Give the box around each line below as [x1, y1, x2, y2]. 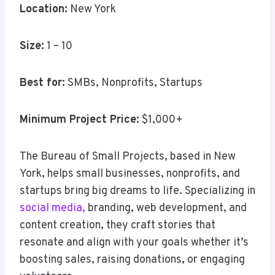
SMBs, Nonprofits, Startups [65, 76, 203, 91]
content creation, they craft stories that [20, 219, 215, 233]
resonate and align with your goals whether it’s [20, 236, 249, 250]
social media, [20, 201, 85, 216]
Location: [20, 2, 68, 17]
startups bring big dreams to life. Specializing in [20, 184, 255, 199]
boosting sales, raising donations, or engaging [20, 253, 245, 268]
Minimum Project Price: [20, 113, 139, 128]
